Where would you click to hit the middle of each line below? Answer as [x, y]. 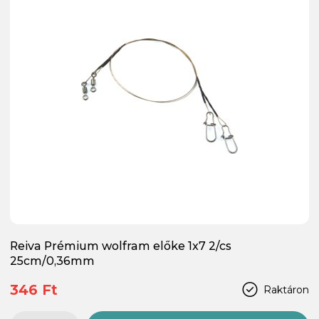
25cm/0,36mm [52, 261]
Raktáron [286, 289]
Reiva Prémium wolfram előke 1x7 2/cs [121, 246]
